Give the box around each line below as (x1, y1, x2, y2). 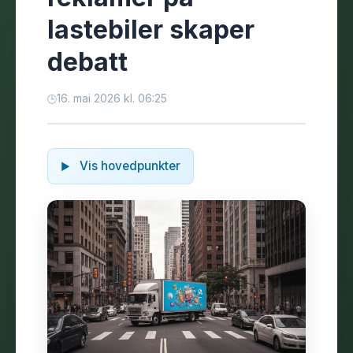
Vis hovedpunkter (76, 158, 180, 173)
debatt (47, 46, 128, 77)
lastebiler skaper (47, 14, 255, 45)
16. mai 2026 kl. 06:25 (57, 91, 167, 105)
